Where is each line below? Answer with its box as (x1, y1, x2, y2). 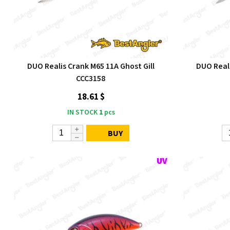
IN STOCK (67, 107, 98, 118)
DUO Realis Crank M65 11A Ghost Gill (27, 61, 155, 72)
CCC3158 (76, 73, 106, 84)
